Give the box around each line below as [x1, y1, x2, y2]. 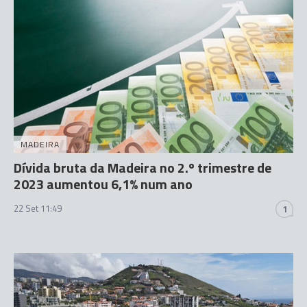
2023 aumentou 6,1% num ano [14, 173, 193, 195]
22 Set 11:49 [14, 201, 62, 215]
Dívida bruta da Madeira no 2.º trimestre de [14, 157, 271, 178]
